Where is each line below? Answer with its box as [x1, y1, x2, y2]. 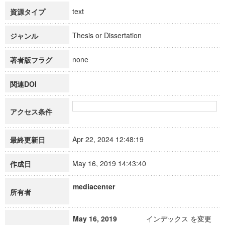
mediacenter [73, 181, 115, 191]
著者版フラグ [10, 55, 52, 65]
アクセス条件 [10, 106, 52, 117]
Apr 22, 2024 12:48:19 [72, 134, 153, 144]
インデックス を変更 [146, 213, 211, 223]
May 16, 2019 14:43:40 [72, 158, 155, 168]
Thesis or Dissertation [72, 30, 151, 40]
